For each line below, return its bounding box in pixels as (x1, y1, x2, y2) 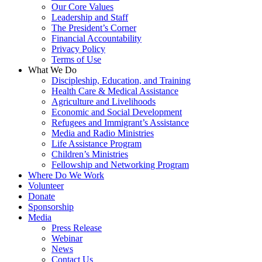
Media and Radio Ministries (51, 127, 154, 138)
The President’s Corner (51, 22, 136, 33)
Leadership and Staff (51, 12, 128, 22)
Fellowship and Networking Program (51, 159, 189, 170)
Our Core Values (51, 1, 113, 12)
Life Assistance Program (51, 138, 142, 149)
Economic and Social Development (51, 106, 182, 117)
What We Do (28, 64, 77, 75)
